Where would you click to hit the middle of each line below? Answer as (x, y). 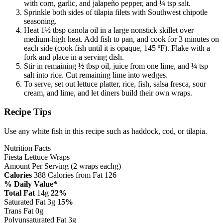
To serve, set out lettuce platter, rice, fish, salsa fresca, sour (115, 84)
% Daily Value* (31, 184)
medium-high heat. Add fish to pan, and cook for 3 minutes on (121, 39)
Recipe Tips (28, 112)
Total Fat (19, 193)
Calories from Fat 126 (82, 175)
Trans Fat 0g (24, 211)
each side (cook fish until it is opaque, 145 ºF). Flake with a (117, 48)
